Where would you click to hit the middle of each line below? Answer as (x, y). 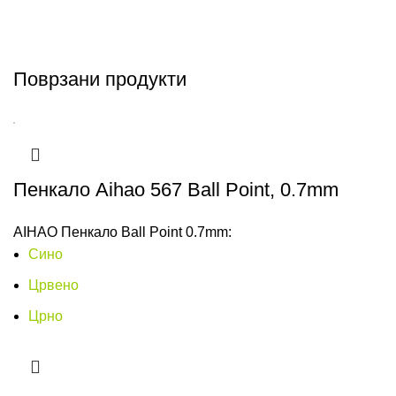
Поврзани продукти (100, 79)
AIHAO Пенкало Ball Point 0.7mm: (122, 232)
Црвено (53, 285)
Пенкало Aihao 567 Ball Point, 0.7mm (176, 190)
